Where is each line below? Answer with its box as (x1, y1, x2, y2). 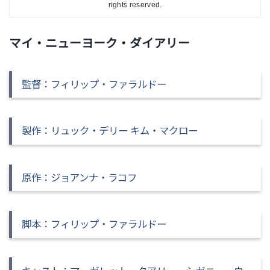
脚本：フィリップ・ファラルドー (22, 219, 167, 230)
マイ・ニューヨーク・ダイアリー (8, 36, 190, 50)
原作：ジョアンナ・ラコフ (22, 172, 137, 183)
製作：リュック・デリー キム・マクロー (22, 125, 198, 137)
